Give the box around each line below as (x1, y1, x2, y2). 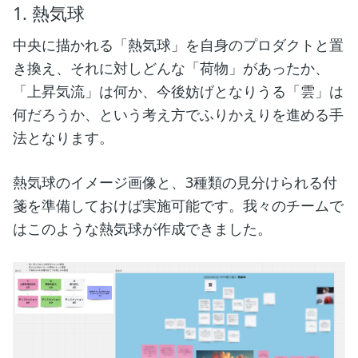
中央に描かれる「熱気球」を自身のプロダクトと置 (13, 35, 344, 55)
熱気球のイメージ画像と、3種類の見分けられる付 (13, 173, 337, 193)
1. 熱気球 (13, 2, 85, 26)
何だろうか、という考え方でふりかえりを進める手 (13, 105, 344, 125)
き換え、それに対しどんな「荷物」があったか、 (13, 58, 329, 78)
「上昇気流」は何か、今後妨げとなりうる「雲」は (13, 82, 344, 101)
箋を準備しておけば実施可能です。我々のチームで (13, 196, 344, 216)
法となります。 (13, 128, 113, 148)
